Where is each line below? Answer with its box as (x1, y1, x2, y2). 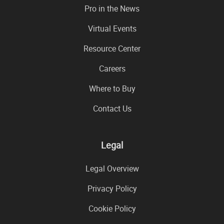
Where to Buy (88, 82, 135, 94)
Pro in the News (84, 2, 139, 14)
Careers (98, 62, 125, 74)
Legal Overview (85, 162, 139, 174)
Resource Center (83, 42, 140, 54)
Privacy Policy (87, 182, 137, 194)
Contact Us (92, 102, 131, 114)
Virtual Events (87, 22, 136, 34)
